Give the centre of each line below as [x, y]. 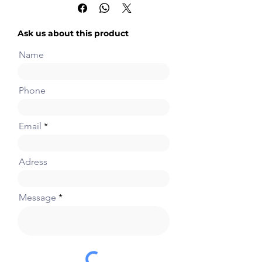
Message [37, 197]
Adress [33, 161]
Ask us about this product [73, 33]
